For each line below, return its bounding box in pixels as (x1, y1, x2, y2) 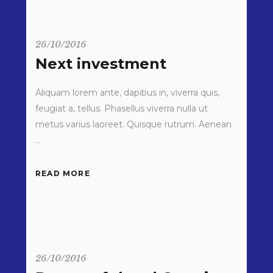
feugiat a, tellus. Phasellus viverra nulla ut (35, 103, 208, 114)
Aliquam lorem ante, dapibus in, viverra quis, (35, 87, 219, 98)
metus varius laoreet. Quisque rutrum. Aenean (35, 119, 232, 130)
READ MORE (35, 168, 90, 178)
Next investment (35, 55, 166, 73)
